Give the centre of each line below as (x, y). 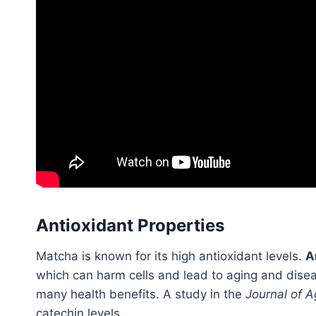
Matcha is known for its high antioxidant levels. (171, 256)
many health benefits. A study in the (141, 294)
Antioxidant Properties (130, 226)
